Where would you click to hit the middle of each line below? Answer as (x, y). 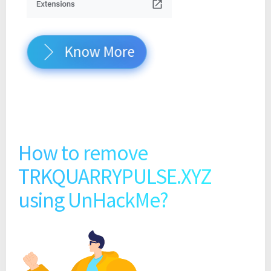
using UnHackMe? (93, 201)
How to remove (83, 153)
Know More (96, 52)
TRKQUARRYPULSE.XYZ (115, 177)
